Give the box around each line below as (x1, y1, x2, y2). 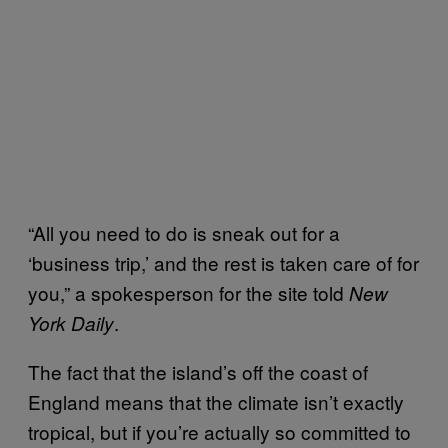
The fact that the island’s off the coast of (28, 358, 368, 385)
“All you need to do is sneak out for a (28, 219, 340, 246)
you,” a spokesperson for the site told (28, 279, 349, 306)
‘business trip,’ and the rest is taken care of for (28, 249, 419, 276)
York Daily (28, 310, 114, 336)
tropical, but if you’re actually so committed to (28, 418, 411, 445)
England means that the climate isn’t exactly (28, 388, 404, 415)
